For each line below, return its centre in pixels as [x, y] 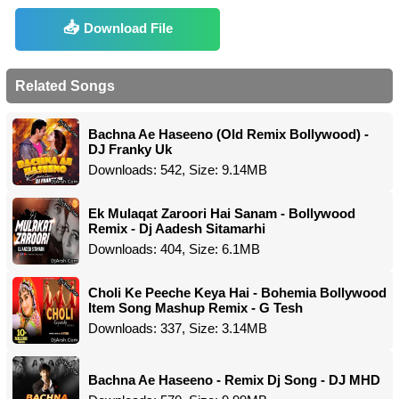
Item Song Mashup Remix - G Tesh [195, 308]
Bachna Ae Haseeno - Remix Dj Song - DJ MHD [234, 379]
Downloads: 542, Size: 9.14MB [178, 170]
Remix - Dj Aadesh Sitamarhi [177, 228]
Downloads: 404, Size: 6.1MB [174, 249]
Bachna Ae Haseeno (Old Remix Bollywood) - [228, 134]
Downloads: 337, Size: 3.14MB [178, 328]
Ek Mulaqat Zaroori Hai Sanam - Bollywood [222, 213]
